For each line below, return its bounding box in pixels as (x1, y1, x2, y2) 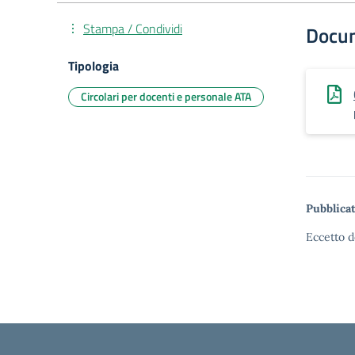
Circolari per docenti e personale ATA (81, 88, 251, 105)
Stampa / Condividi (83, 19, 182, 38)
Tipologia (68, 56, 119, 75)
